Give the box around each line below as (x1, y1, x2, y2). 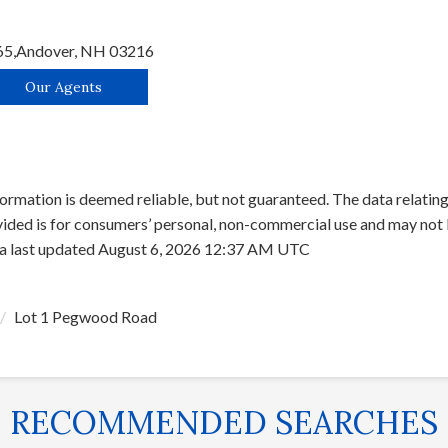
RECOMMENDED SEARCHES (10, 402, 438, 444)
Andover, (16, 40, 80, 60)
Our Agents (24, 78, 102, 97)
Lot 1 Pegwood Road (14, 307, 157, 327)
